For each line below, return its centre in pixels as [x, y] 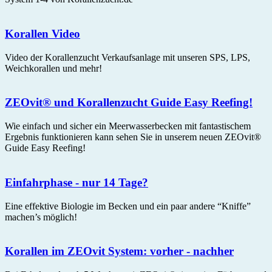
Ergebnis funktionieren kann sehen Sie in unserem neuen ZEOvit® [133, 137]
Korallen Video [42, 33]
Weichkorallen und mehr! [53, 68]
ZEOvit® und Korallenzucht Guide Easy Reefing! [129, 103]
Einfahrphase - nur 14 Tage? [76, 182]
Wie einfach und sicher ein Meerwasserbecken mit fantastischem [128, 126]
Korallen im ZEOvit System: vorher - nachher [119, 251]
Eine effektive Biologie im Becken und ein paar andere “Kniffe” [128, 206]
